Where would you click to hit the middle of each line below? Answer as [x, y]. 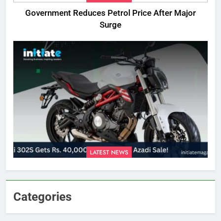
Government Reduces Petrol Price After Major [110, 13]
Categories [42, 197]
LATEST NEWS [109, 152]
